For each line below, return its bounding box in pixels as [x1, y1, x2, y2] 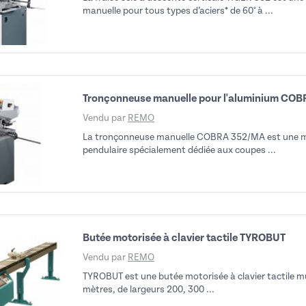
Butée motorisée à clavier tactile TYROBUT [83, 232, 286, 244]
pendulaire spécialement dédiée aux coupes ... [83, 145, 276, 155]
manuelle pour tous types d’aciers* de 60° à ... [83, 5, 273, 16]
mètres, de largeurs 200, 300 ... [83, 284, 214, 294]
